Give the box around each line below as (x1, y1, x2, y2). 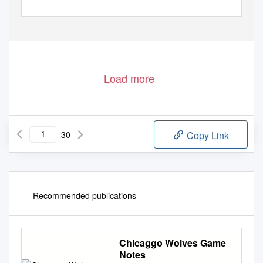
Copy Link (184, 129, 229, 143)
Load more (104, 70, 154, 86)
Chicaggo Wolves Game (119, 236, 226, 250)
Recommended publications (33, 190, 136, 202)
